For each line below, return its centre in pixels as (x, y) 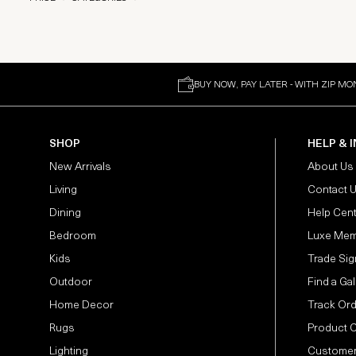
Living (63, 190)
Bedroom (73, 236)
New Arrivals (80, 167)
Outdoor (71, 282)
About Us (331, 167)
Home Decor (81, 306)
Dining (65, 213)
